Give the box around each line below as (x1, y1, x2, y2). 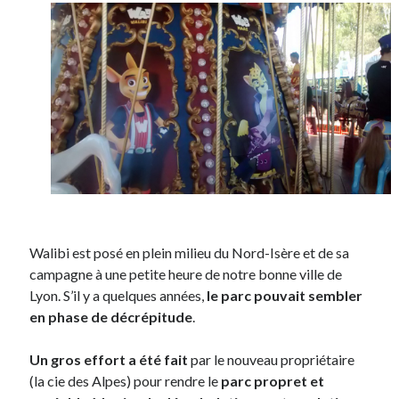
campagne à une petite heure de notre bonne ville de (29, 265, 343, 283)
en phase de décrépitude (29, 308, 193, 326)
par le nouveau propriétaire (188, 351, 355, 369)
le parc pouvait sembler (207, 287, 363, 305)
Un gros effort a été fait (29, 351, 189, 369)
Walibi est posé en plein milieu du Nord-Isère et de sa (29, 244, 350, 262)
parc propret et (218, 372, 325, 390)
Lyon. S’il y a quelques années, (29, 287, 208, 305)
